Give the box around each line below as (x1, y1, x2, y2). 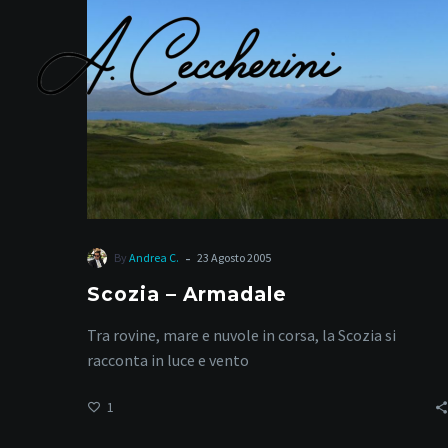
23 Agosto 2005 (197, 250, 271, 266)
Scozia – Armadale (87, 283, 288, 307)
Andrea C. (129, 250, 179, 266)
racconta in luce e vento (87, 350, 249, 371)
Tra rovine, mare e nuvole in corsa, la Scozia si (87, 325, 396, 346)
